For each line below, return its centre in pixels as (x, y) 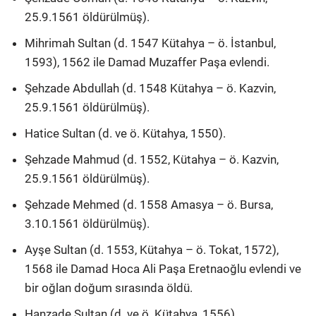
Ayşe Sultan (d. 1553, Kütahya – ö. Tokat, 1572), (152, 249)
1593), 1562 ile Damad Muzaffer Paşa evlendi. (147, 62)
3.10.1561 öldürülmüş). (87, 223)
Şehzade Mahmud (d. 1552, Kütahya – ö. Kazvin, (152, 159)
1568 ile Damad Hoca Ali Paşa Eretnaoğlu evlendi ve (163, 268)
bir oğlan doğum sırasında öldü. (109, 287)
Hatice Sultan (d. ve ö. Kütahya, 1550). (125, 133)
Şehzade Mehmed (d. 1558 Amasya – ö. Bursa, (149, 204)
